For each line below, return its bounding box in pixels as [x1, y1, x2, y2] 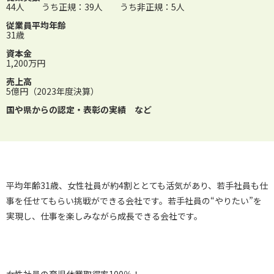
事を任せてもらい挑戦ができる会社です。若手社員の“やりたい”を [6, 194, 262, 207]
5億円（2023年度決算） [6, 85, 99, 98]
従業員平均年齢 [6, 19, 66, 32]
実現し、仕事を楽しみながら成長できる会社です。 [6, 210, 202, 223]
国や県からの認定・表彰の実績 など [6, 103, 152, 116]
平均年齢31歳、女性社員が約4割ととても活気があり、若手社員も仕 [6, 179, 268, 192]
